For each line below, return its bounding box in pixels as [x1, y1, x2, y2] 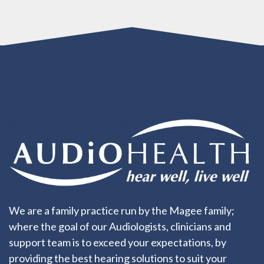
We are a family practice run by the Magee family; [9, 203, 235, 217]
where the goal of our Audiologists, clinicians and [9, 219, 231, 233]
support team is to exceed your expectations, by [9, 235, 226, 249]
